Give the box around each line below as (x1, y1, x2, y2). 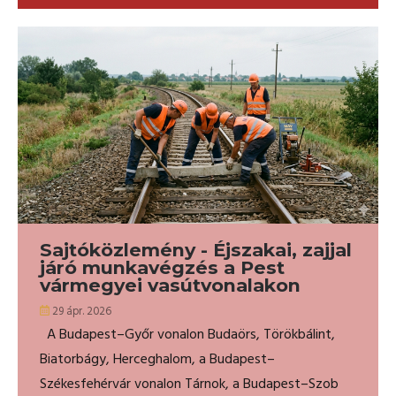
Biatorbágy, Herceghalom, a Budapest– (40, 348, 275, 372)
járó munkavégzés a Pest (40, 255, 285, 278)
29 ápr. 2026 (49, 301, 112, 321)
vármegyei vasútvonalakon (40, 273, 301, 296)
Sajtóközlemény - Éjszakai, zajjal (40, 238, 352, 261)
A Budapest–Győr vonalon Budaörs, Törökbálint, (40, 324, 335, 347)
